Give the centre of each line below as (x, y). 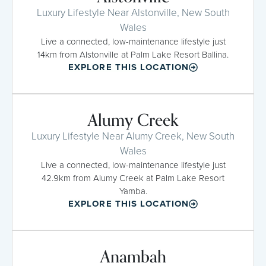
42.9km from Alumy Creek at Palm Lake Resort (133, 178)
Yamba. (133, 191)
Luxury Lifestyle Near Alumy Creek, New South (133, 136)
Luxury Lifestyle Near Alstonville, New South (133, 12)
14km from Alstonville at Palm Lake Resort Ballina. (133, 54)
